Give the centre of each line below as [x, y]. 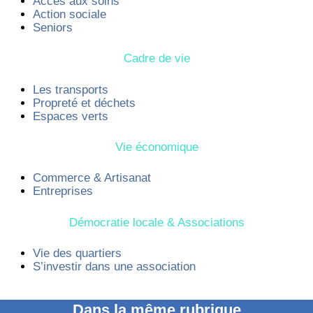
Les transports [70, 89]
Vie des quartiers [77, 254]
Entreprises [63, 191]
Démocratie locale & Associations [156, 222]
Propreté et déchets [84, 103]
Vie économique [156, 147]
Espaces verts [70, 116]
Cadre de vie [156, 59]
